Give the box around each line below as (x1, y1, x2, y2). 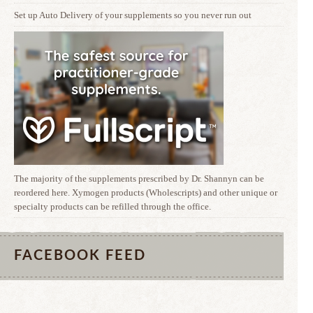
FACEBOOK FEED (14, 249, 146, 263)
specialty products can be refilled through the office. (14, 201, 211, 212)
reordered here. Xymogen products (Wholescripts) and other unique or (14, 187, 277, 198)
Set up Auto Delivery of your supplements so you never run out (14, 10, 252, 20)
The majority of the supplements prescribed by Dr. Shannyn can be (14, 173, 264, 184)
